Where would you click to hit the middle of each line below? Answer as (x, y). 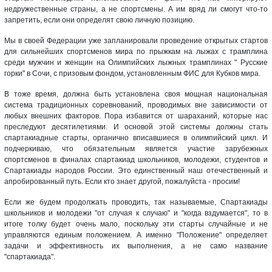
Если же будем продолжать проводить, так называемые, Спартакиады (136, 202)
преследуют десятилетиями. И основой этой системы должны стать (136, 127)
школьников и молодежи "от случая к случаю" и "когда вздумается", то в (136, 213)
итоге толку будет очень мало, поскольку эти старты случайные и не (136, 224)
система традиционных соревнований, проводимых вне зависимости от (136, 105)
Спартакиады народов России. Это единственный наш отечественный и (136, 170)
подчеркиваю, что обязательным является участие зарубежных (136, 148)
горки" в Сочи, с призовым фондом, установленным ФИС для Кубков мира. (132, 73)
